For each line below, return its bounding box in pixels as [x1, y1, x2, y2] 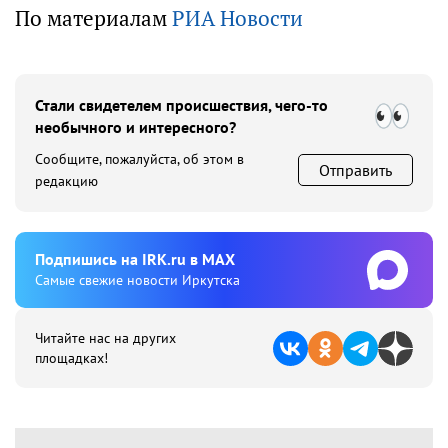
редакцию [35, 172, 98, 190]
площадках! [35, 349, 108, 367]
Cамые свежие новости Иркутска [35, 271, 240, 289]
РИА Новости [172, 5, 303, 32]
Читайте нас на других [35, 329, 176, 347]
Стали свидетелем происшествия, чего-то [35, 95, 328, 115]
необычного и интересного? [35, 117, 236, 137]
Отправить [319, 160, 392, 180]
